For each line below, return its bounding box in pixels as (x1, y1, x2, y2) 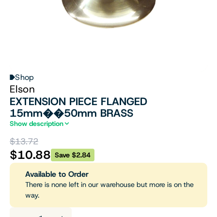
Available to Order (25, 169, 89, 179)
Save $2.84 (55, 150, 91, 160)
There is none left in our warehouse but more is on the (25, 180, 194, 189)
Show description (10, 119, 63, 128)
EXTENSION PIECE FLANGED (10, 94, 147, 108)
